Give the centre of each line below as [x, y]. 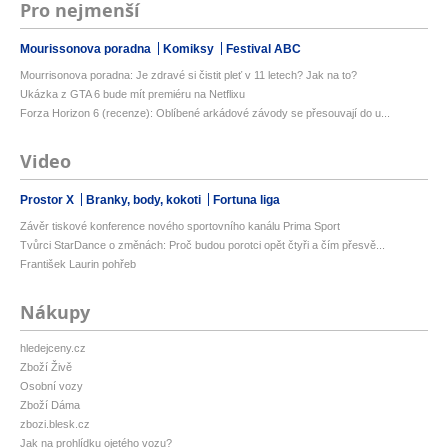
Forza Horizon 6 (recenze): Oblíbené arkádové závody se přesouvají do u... [205, 113]
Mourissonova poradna [87, 49]
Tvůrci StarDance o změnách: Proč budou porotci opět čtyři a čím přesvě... [202, 245]
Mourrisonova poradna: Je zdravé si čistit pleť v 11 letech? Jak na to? [188, 75]
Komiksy [190, 49]
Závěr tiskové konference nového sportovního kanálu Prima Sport [180, 226]
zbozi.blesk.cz [55, 424]
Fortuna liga [246, 200]
